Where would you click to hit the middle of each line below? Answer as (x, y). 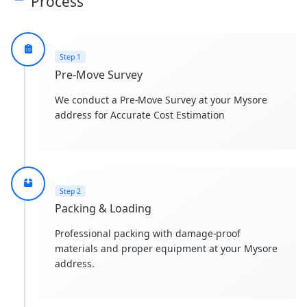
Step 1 (70, 57)
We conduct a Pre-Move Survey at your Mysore (161, 99)
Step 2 (70, 191)
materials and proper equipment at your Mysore (166, 249)
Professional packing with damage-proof (148, 234)
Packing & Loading (103, 209)
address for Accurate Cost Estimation (140, 114)
